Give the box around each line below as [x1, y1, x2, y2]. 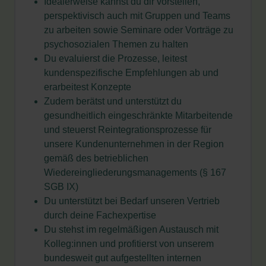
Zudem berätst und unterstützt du [44, 96, 182, 106]
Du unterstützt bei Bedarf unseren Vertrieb [44, 196, 220, 206]
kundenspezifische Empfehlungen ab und [44, 68, 218, 78]
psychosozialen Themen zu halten [44, 39, 188, 49]
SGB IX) [44, 182, 78, 192]
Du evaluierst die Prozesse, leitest [44, 53, 187, 64]
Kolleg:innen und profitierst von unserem [44, 239, 214, 249]
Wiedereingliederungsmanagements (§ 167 [44, 167, 226, 178]
